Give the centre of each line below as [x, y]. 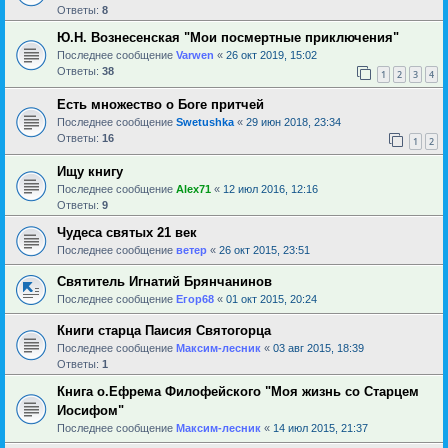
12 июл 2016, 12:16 [270, 188]
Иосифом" [90, 410]
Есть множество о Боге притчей [160, 104]
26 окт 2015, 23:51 [264, 249]
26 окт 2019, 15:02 [271, 54]
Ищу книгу [90, 171]
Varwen [195, 54]
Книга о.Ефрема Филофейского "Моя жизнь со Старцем [238, 391]
